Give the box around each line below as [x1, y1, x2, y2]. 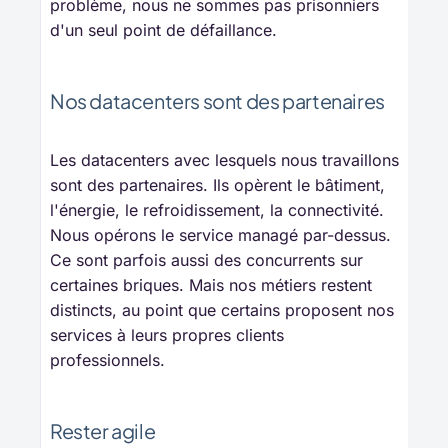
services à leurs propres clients [50, 325, 284, 346]
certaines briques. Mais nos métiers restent [50, 275, 372, 296]
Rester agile [50, 418, 156, 444]
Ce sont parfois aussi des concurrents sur [50, 250, 363, 271]
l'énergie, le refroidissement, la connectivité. [50, 200, 384, 221]
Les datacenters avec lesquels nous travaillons [50, 150, 399, 171]
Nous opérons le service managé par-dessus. [50, 225, 391, 246]
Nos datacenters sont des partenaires [50, 88, 385, 114]
